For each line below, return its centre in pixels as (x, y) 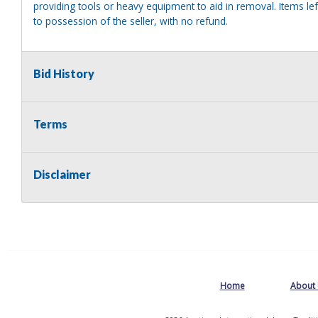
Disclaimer (62, 174)
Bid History (64, 73)
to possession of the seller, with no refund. (131, 21)
